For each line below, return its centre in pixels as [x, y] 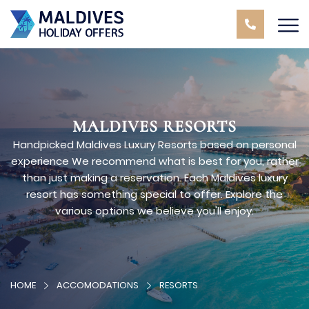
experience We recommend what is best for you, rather [154, 161]
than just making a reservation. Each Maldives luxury [154, 178]
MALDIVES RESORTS [154, 127]
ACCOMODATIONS [98, 285]
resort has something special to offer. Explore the [154, 194]
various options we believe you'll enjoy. [154, 211]
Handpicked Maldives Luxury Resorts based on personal [154, 144]
